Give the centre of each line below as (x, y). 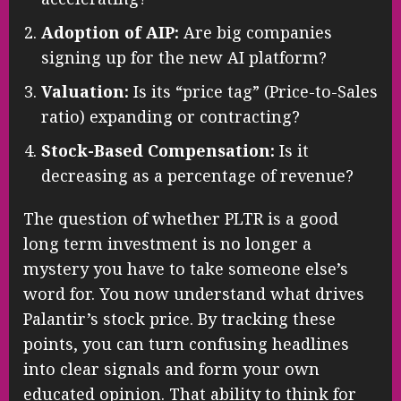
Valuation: (85, 91)
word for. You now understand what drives (194, 293)
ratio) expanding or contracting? (171, 116)
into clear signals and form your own (171, 368)
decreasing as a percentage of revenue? (197, 175)
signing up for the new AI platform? (184, 57)
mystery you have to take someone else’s (186, 268)
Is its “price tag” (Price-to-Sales (253, 91)
